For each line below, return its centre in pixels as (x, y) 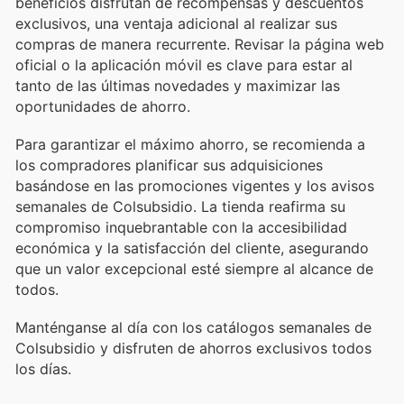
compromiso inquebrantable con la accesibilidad (181, 228)
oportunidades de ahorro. (103, 106)
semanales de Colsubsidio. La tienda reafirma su (180, 207)
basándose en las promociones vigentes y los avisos (195, 186)
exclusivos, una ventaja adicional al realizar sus (176, 23)
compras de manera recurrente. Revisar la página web (200, 44)
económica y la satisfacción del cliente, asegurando (192, 248)
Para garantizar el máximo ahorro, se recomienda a (190, 145)
